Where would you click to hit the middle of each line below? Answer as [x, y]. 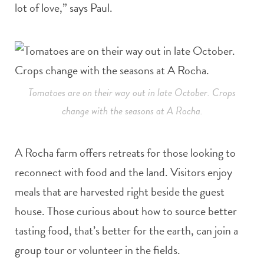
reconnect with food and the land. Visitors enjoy [123, 172]
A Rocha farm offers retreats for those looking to [125, 153]
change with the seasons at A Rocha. [132, 110]
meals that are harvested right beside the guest [120, 192]
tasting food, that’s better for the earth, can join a [126, 230]
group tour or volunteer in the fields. [98, 250]
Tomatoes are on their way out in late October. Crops [132, 92]
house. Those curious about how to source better [126, 211]
